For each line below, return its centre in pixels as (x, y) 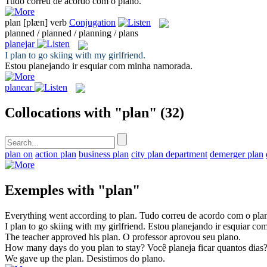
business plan (104, 154)
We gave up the (35, 258)
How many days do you (51, 247)
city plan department (169, 154)
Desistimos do (114, 258)
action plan (56, 154)
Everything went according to (62, 215)
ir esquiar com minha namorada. (131, 66)
